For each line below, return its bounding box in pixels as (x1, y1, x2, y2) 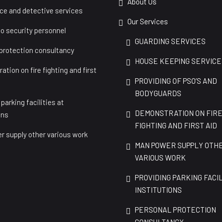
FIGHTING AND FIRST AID (135, 121, 217, 130)
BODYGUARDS (135, 89, 181, 98)
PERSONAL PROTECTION (135, 205, 216, 214)
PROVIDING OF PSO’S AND (135, 76, 217, 85)
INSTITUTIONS (135, 185, 182, 194)
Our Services (127, 17, 168, 26)
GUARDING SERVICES (135, 37, 206, 46)
